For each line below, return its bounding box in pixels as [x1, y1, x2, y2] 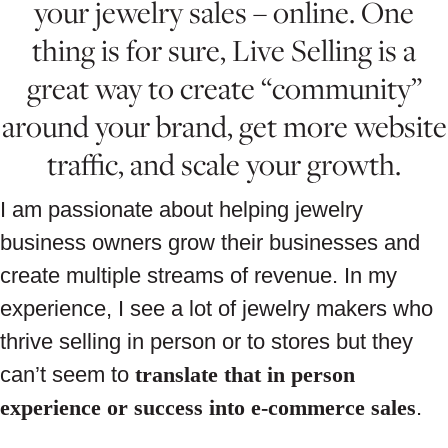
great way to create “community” [26, 67, 422, 110]
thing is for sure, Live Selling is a [32, 29, 416, 72]
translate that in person [135, 362, 355, 388]
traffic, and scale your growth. [47, 143, 401, 186]
